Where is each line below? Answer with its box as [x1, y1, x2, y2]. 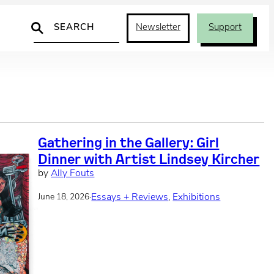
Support [209, 23, 242, 32]
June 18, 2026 [38, 193, 90, 202]
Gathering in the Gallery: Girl [38, 133, 220, 151]
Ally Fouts [51, 169, 95, 179]
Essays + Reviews [91, 192, 169, 202]
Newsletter [136, 23, 180, 32]
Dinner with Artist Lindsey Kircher [38, 150, 260, 168]
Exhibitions [172, 192, 221, 202]
